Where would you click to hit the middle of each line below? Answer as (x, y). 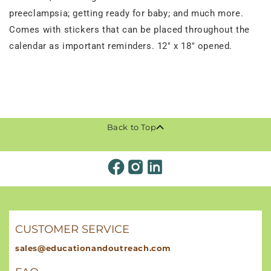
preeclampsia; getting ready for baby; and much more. (126, 14)
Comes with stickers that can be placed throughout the (129, 30)
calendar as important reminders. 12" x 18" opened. (121, 46)
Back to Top (132, 127)
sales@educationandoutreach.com (93, 248)
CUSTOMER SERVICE (72, 230)
